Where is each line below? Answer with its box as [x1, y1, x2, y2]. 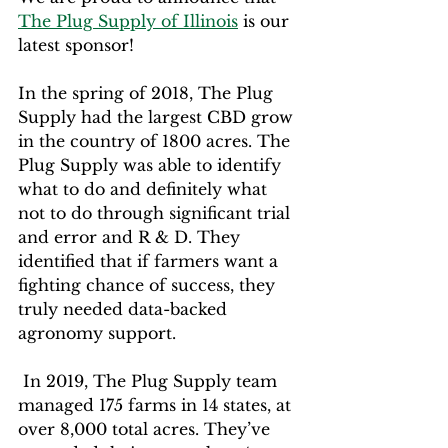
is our [238, 11, 294, 32]
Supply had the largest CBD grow [18, 107, 298, 128]
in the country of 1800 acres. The [18, 131, 295, 152]
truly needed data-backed [18, 299, 232, 320]
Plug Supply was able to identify [18, 155, 286, 176]
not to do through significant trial [18, 203, 295, 224]
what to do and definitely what [18, 179, 272, 200]
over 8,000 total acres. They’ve [18, 419, 275, 440]
